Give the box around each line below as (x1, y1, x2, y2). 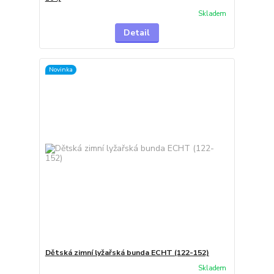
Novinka (48, 64, 73, 74)
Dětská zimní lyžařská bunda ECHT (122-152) (45, 247, 209, 257)
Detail (124, 27, 150, 39)
